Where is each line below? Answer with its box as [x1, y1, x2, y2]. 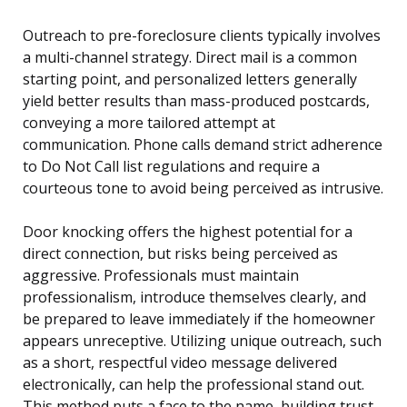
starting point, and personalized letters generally [23, 69, 357, 90]
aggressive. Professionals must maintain [23, 265, 299, 286]
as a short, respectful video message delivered [23, 352, 337, 373]
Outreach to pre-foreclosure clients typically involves [23, 25, 381, 46]
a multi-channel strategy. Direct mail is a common [23, 47, 357, 68]
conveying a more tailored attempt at [23, 113, 275, 134]
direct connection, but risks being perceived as [23, 243, 338, 264]
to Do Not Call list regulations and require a [23, 156, 320, 177]
